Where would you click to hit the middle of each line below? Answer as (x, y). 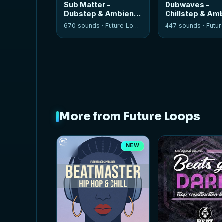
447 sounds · (186, 26)
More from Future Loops (130, 117)
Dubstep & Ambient (101, 14)
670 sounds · (85, 26)
